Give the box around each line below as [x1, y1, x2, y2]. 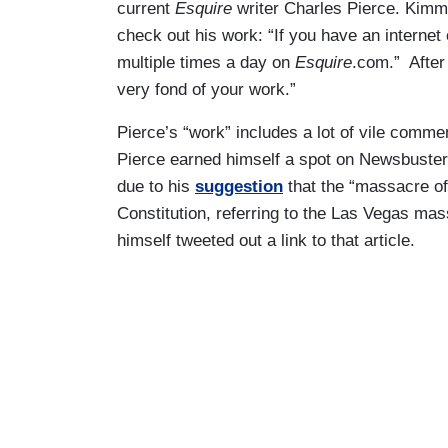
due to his [117, 176, 195, 196]
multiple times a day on [117, 52, 295, 72]
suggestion [195, 176, 283, 196]
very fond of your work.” [117, 79, 296, 99]
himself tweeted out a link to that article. [117, 230, 415, 250]
